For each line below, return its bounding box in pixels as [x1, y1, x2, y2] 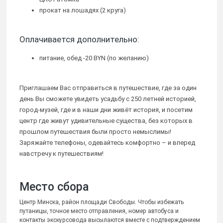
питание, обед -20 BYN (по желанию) [39, 54, 149, 62]
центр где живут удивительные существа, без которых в [19, 117, 193, 125]
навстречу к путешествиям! [19, 150, 104, 158]
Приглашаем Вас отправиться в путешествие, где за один [19, 84, 197, 92]
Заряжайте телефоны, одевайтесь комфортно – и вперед [19, 139, 195, 147]
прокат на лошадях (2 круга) [39, 6, 126, 14]
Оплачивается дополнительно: [19, 34, 139, 45]
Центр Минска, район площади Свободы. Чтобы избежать [19, 199, 184, 206]
